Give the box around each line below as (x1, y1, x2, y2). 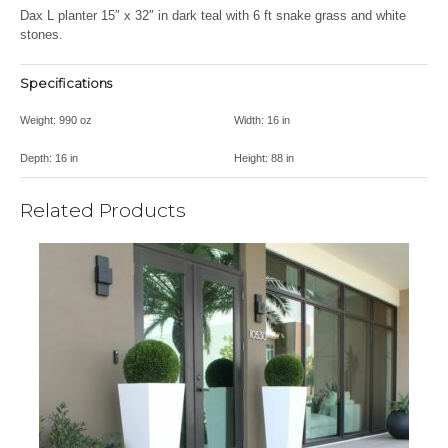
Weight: (20, 113, 56, 126)
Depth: (20, 151, 52, 164)
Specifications (20, 74, 112, 91)
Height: (234, 151, 268, 164)
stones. (20, 26, 67, 42)
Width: (234, 113, 264, 126)
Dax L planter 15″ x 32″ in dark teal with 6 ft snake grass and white (20, 7, 406, 23)
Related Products (20, 197, 186, 222)
